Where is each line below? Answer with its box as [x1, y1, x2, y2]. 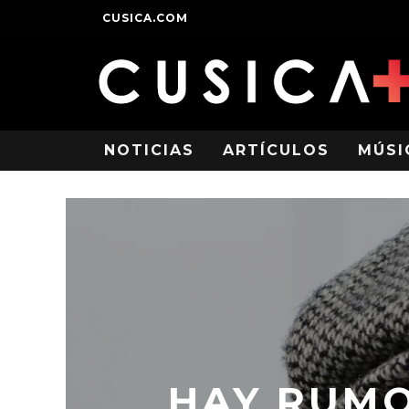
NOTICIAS [104, 142, 194, 159]
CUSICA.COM [102, 11, 188, 25]
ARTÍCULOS [223, 142, 330, 159]
